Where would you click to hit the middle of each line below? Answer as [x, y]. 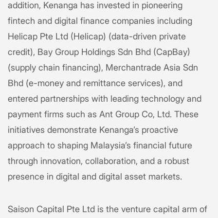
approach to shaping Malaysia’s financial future [100, 145]
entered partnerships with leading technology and [105, 98]
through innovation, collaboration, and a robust [99, 161]
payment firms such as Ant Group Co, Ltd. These [103, 114]
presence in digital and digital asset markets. [95, 176]
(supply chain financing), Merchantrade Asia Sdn [103, 67]
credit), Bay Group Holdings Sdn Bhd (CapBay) [99, 52]
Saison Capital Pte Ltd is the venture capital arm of [108, 209]
